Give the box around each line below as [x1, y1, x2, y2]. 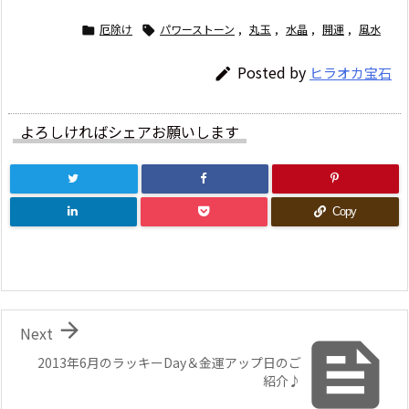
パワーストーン [160, 20, 235, 37]
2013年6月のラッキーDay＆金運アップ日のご [37, 353, 301, 372]
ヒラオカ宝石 [309, 62, 392, 82]
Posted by [237, 60, 309, 83]
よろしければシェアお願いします [20, 120, 239, 142]
